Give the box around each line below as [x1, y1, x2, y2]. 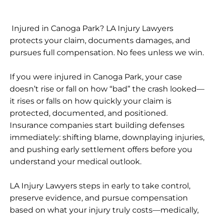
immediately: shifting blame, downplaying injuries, [10, 132, 204, 142]
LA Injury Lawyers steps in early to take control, [10, 181, 190, 190]
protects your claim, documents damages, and [10, 35, 190, 45]
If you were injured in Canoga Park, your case [10, 72, 182, 81]
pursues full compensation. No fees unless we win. [10, 47, 204, 57]
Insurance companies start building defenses [10, 120, 185, 130]
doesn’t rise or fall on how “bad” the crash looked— [10, 84, 204, 93]
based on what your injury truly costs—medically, [10, 205, 199, 215]
